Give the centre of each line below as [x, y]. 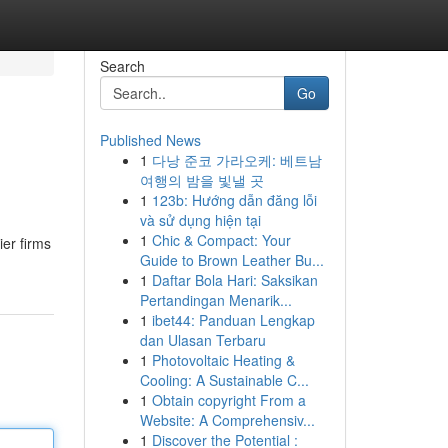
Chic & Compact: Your [221, 240]
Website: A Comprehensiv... [227, 420]
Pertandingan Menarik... [215, 300]
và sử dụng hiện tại [200, 220]
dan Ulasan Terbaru [202, 340]
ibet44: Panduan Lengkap [233, 320]
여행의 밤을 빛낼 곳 [201, 180]
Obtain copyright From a [228, 400]
